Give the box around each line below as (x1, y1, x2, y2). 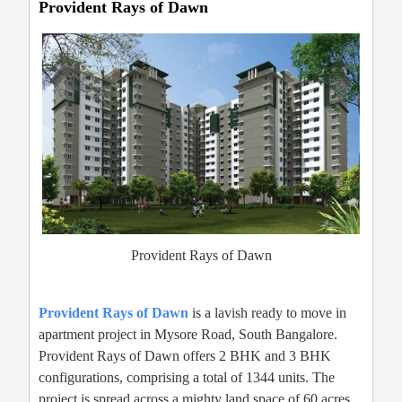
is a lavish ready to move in (188, 304, 346, 320)
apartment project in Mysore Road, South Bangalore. (39, 326, 337, 342)
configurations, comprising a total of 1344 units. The (39, 369, 335, 385)
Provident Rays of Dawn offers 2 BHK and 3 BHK (39, 347, 331, 363)
